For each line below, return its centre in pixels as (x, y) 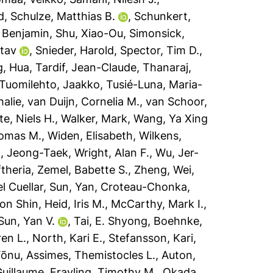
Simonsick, (157, 33)
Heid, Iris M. (75, 204)
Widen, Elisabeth (90, 136)
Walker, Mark (94, 119)
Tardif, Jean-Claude (86, 67)
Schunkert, (163, 16)
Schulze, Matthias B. (63, 16)
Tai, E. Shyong (111, 221)
